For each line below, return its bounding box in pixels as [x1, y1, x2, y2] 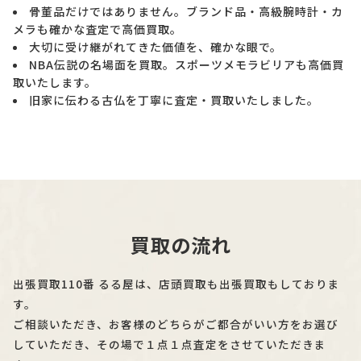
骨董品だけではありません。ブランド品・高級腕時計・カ [29, 2, 343, 19]
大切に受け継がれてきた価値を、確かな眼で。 [29, 38, 282, 55]
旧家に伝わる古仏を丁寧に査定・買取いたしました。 [29, 91, 319, 108]
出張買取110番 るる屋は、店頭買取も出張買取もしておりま [13, 275, 340, 292]
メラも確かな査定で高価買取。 [13, 20, 182, 37]
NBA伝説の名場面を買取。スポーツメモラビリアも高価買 [29, 56, 344, 73]
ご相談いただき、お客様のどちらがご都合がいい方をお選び [13, 315, 338, 332]
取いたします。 [13, 73, 97, 90]
